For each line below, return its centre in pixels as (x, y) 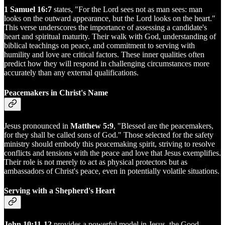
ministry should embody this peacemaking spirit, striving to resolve (109, 144)
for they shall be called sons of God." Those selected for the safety (109, 135)
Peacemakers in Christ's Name (56, 92)
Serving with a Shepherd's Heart (60, 191)
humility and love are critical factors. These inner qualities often (104, 55)
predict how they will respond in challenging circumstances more (107, 64)
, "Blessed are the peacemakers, (163, 126)
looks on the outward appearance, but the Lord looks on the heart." (110, 19)
